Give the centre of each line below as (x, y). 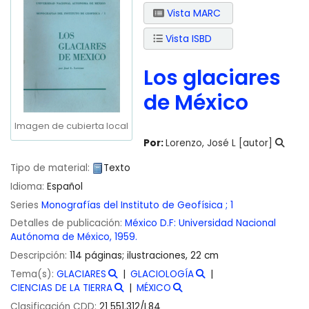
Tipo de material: (51, 168)
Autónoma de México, (61, 237)
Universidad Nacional (227, 223)
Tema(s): (33, 274)
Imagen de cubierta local (71, 126)
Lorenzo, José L (201, 143)
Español (65, 186)
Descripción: (40, 256)
